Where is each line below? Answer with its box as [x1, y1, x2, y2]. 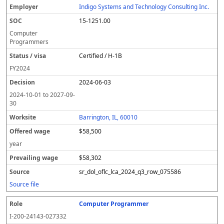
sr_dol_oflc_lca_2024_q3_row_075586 [79, 167, 181, 176]
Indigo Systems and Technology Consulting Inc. [79, 2, 209, 11]
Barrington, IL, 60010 [79, 113, 138, 121]
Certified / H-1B [79, 51, 122, 60]
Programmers [9, 37, 48, 46]
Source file [9, 180, 39, 188]
